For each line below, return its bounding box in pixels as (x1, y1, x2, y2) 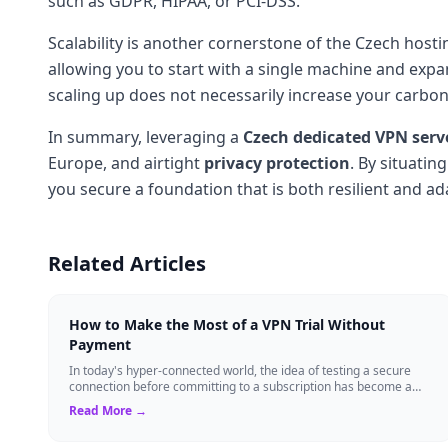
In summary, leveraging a (48, 125, 243, 148)
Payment (69, 334, 131, 354)
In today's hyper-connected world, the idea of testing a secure (69, 361, 411, 379)
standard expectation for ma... (69, 393, 236, 411)
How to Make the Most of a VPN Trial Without (69, 314, 385, 334)
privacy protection (204, 151, 350, 174)
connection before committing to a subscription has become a (69, 377, 412, 395)
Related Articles (48, 249, 206, 277)
